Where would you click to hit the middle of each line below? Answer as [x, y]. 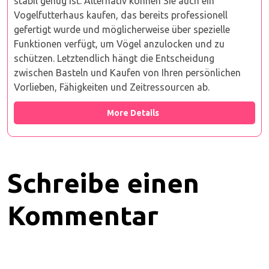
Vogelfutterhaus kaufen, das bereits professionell [121, 15]
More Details [133, 113]
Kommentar [83, 215]
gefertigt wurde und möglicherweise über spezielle [122, 29]
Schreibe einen [103, 183]
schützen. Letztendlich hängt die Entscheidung [114, 58]
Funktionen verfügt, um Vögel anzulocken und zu [119, 44]
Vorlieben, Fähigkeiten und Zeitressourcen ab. [112, 87]
